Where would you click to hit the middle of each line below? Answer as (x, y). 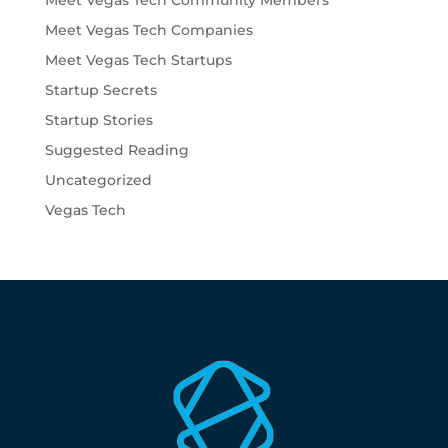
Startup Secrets (100, 90)
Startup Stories (98, 120)
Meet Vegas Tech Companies (148, 30)
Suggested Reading (116, 150)
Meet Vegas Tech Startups (138, 60)
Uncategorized (98, 180)
